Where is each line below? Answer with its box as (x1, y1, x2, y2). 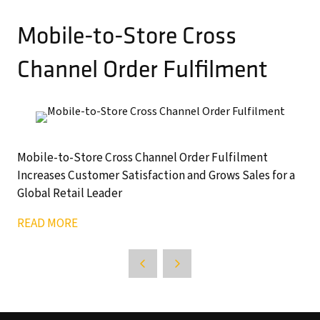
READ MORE (17, 214, 78, 233)
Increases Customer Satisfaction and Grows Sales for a (17, 166, 295, 184)
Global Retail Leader (17, 184, 122, 202)
